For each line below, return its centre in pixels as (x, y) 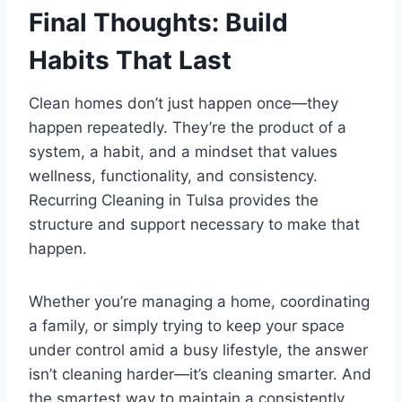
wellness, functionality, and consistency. (173, 176)
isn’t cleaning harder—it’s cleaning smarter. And (200, 375)
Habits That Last (130, 61)
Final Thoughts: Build (158, 23)
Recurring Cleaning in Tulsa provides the (174, 201)
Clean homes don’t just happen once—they (184, 104)
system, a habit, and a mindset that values (183, 152)
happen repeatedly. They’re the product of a (188, 128)
